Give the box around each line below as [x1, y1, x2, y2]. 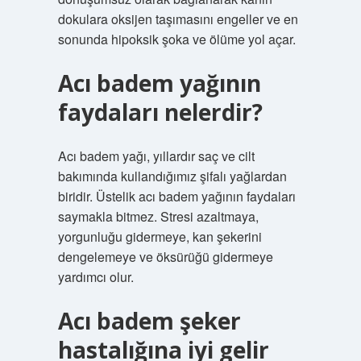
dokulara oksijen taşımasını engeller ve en [57, 10, 298, 28]
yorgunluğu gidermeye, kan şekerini [57, 227, 262, 246]
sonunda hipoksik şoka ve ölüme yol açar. [57, 30, 296, 48]
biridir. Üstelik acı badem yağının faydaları [57, 187, 296, 205]
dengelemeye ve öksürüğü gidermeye [57, 247, 273, 266]
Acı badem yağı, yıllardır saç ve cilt [57, 147, 255, 165]
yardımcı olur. [57, 268, 134, 286]
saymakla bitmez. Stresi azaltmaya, [57, 207, 259, 226]
